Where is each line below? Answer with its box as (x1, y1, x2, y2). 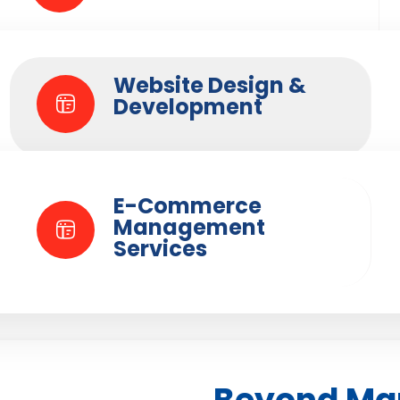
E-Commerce (112, 191, 262, 221)
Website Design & (112, 71, 306, 100)
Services (112, 234, 207, 263)
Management (112, 212, 265, 242)
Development (112, 92, 262, 121)
